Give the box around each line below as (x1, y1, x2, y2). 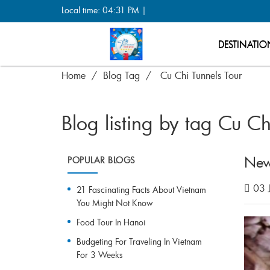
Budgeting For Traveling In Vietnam (77, 236, 202, 247)
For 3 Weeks (77, 249, 123, 260)
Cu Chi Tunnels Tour (160, 69, 242, 82)
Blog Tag (103, 69, 140, 82)
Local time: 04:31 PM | (61, 5, 146, 16)
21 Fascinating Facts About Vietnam (77, 184, 206, 195)
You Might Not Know (77, 197, 153, 209)
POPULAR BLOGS (67, 154, 136, 166)
